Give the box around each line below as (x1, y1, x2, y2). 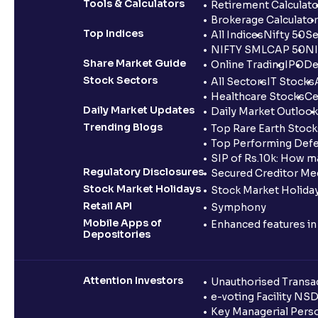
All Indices (211, 28, 263, 41)
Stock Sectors (83, 73, 158, 87)
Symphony (211, 200, 266, 214)
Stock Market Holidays (83, 182, 201, 195)
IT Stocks (267, 75, 314, 88)
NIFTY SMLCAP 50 (211, 43, 305, 56)
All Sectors (211, 75, 267, 88)
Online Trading (211, 57, 285, 71)
